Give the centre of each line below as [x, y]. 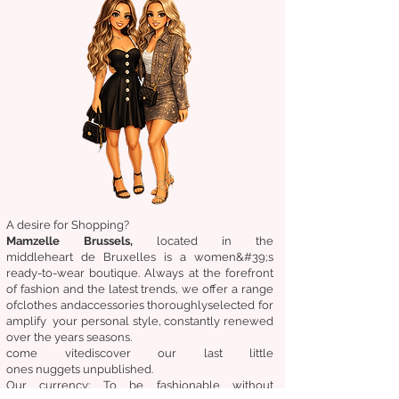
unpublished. [118, 369]
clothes [37, 305]
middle [25, 256]
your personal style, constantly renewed [160, 321]
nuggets [58, 369]
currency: [59, 385]
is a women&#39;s [219, 256]
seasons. [109, 337]
